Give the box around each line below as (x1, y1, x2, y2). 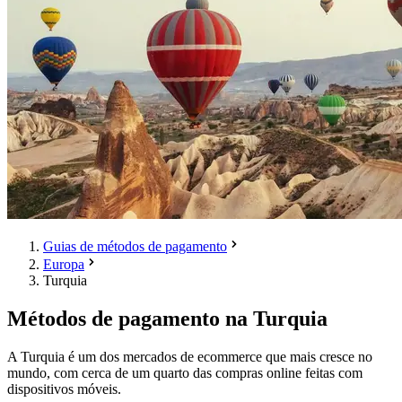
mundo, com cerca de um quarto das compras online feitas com (7, 364, 363, 380)
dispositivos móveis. (7, 380, 121, 397)
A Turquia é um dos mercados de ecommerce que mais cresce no (7, 348, 372, 364)
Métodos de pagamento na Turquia (7, 306, 328, 330)
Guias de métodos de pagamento (43, 239, 227, 254)
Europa (43, 257, 84, 272)
